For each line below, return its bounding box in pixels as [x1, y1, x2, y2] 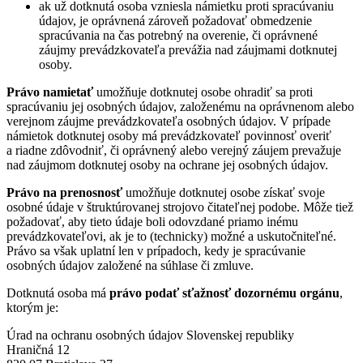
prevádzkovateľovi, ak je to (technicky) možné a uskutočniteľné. [6, 228, 336, 243]
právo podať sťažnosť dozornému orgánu [109, 285, 340, 300]
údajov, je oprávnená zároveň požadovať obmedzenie [39, 13, 312, 28]
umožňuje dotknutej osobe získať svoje [122, 185, 325, 199]
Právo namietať [6, 84, 93, 99]
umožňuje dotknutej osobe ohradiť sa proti [93, 84, 313, 99]
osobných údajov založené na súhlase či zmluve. [6, 258, 254, 272]
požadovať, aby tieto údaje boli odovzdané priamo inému [6, 214, 298, 228]
